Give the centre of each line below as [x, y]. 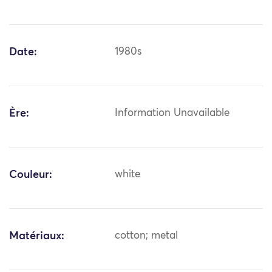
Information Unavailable [172, 114]
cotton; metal [147, 236]
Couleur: [31, 175]
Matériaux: [37, 236]
